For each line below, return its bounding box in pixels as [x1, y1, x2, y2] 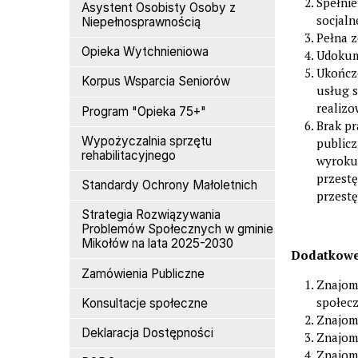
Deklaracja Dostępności [82, 325, 214, 341]
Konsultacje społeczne [82, 295, 209, 311]
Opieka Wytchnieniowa [82, 44, 209, 60]
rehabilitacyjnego [82, 147, 177, 163]
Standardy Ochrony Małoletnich [82, 177, 258, 193]
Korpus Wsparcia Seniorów [82, 74, 231, 89]
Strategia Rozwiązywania [82, 207, 221, 223]
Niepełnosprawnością [82, 14, 201, 30]
